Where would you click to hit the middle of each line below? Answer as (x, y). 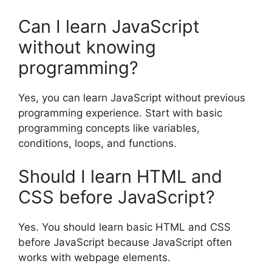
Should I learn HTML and (120, 177)
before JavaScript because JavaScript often (125, 243)
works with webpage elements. (94, 258)
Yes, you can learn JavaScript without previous (132, 97)
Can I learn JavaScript (109, 26)
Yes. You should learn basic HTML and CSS (124, 227)
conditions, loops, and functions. (97, 143)
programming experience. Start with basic (120, 113)
